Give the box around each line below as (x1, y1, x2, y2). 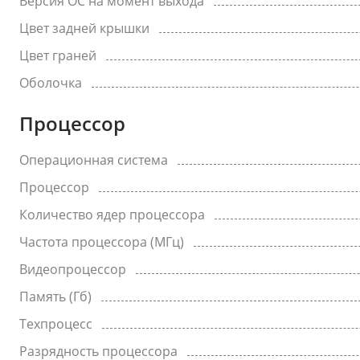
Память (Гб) (19, 288, 92, 305)
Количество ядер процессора (19, 206, 205, 223)
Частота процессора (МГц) (19, 233, 184, 251)
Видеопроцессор (19, 260, 126, 278)
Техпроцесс (19, 315, 92, 333)
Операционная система (19, 151, 168, 169)
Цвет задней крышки (19, 19, 149, 37)
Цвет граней (19, 47, 96, 64)
